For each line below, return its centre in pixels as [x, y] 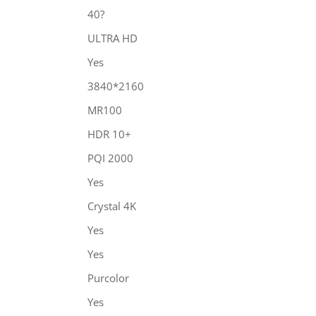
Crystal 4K [115, 206]
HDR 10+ [113, 134]
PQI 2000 [114, 158]
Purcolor [111, 278]
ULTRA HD [116, 38]
